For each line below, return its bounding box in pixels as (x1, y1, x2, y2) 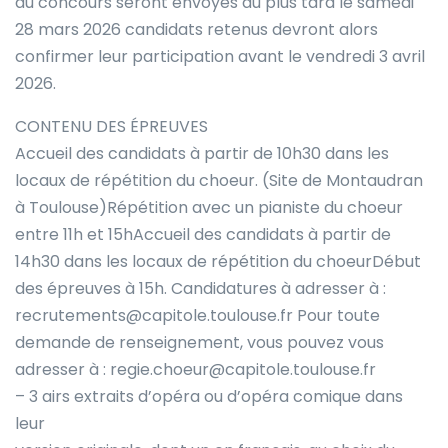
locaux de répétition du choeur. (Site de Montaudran (15, 168, 423, 192)
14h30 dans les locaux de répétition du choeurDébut (15, 249, 421, 273)
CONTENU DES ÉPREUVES (15, 114, 208, 138)
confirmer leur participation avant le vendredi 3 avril (15, 44, 425, 68)
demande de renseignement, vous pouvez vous (15, 330, 384, 354)
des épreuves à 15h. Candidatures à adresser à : (15, 276, 386, 300)
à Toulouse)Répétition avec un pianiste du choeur (15, 195, 403, 219)
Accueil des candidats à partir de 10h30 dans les (15, 141, 389, 165)
